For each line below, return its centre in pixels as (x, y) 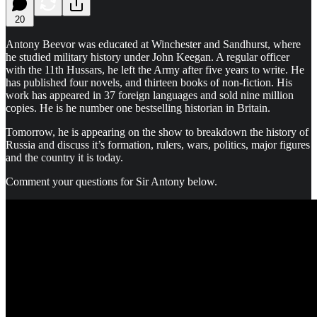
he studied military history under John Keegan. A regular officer (148, 57)
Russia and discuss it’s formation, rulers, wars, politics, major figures (158, 144)
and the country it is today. (64, 157)
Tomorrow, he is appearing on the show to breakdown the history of (157, 132)
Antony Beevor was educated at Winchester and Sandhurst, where (153, 44)
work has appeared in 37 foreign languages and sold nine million (150, 95)
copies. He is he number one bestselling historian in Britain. (138, 108)
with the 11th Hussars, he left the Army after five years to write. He (155, 69)
